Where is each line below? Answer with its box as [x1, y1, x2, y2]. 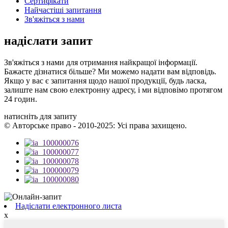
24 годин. [4, 95, 37, 104]
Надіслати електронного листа [15, 202, 122, 211]
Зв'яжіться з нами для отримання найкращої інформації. [4, 58, 197, 67]
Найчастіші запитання [24, 6, 101, 15]
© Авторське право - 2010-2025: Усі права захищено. [4, 121, 187, 130]
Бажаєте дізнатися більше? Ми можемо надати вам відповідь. [4, 67, 216, 76]
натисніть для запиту [4, 112, 77, 121]
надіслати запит [4, 34, 93, 48]
